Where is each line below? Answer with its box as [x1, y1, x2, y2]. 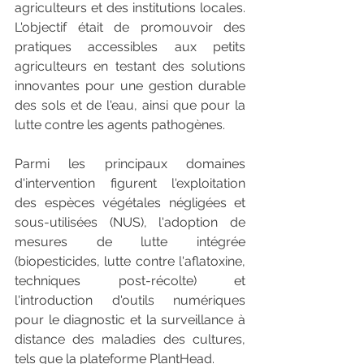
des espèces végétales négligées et [15, 195, 245, 211]
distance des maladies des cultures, [15, 331, 245, 348]
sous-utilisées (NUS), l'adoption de [15, 214, 245, 231]
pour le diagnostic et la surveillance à [15, 312, 245, 328]
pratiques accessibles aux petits [15, 39, 245, 55]
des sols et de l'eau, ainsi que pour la [15, 97, 245, 114]
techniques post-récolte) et [15, 273, 245, 289]
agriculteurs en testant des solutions [15, 58, 245, 75]
